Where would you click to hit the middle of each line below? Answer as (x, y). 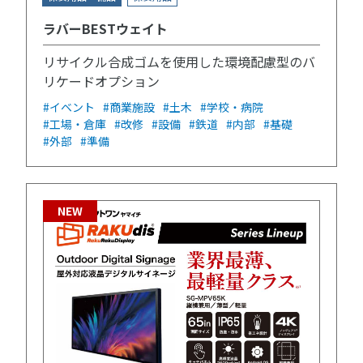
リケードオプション (101, 81)
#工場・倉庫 (75, 124)
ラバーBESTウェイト (105, 29)
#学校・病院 (232, 107)
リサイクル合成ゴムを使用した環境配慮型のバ (179, 62)
